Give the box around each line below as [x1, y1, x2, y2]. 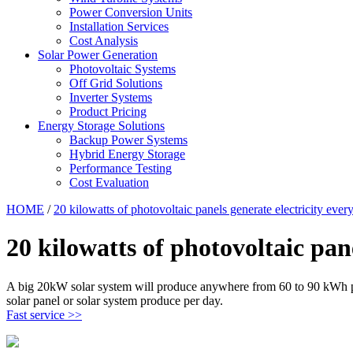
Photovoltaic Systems [69, 62, 176, 76]
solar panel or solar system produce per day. [6, 293, 223, 307]
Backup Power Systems [69, 133, 188, 147]
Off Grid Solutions [69, 76, 162, 90]
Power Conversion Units [69, 6, 192, 19]
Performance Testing [69, 162, 172, 175]
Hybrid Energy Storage [69, 147, 185, 161]
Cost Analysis [69, 34, 138, 47]
